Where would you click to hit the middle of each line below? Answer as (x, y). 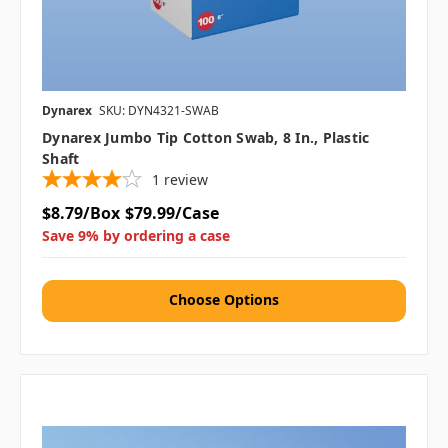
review (186, 180)
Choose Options (224, 300)
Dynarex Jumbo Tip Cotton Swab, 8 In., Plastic (206, 138)
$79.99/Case (171, 213)
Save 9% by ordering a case (136, 236)
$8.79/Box (81, 213)
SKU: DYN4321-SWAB (159, 111)
